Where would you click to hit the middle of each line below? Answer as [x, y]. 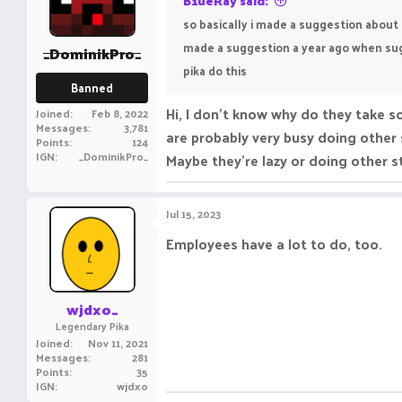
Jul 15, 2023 [193, 214]
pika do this [215, 70]
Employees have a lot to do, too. [274, 244]
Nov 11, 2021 [118, 343]
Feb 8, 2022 [120, 113]
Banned [92, 87]
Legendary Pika [92, 326]
